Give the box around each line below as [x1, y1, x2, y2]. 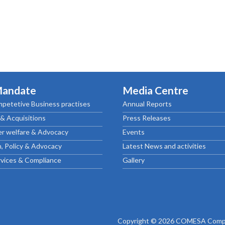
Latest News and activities [123, 142, 206, 151]
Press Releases [123, 114, 171, 123]
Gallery [123, 156, 145, 165]
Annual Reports [123, 99, 172, 108]
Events [123, 128, 145, 137]
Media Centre [123, 84, 188, 97]
